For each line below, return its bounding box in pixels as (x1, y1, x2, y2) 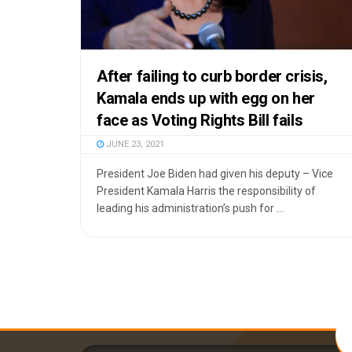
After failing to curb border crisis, (97, 66, 328, 86)
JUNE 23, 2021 (104, 138, 164, 149)
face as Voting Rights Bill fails (97, 110, 303, 130)
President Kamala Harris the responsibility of (97, 184, 316, 197)
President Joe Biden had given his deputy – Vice (97, 167, 333, 180)
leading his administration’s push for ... (97, 201, 284, 214)
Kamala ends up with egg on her (97, 88, 316, 108)
